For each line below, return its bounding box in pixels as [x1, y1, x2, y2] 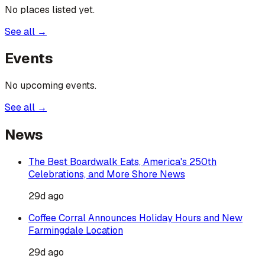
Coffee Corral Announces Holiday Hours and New [28, 212, 243, 225]
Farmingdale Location [28, 224, 123, 237]
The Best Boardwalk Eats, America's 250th [28, 156, 216, 169]
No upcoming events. [5, 79, 96, 92]
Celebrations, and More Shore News [28, 168, 185, 181]
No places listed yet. [5, 3, 95, 16]
